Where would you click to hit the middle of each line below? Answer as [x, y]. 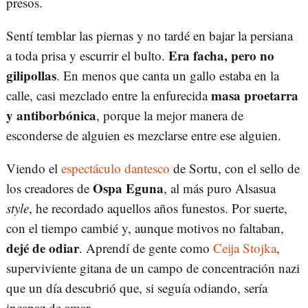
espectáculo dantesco [115, 168]
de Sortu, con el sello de [235, 168]
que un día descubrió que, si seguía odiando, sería [137, 288]
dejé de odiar [43, 248]
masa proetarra [255, 96]
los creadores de [49, 188]
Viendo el [34, 168]
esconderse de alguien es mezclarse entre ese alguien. [144, 135]
